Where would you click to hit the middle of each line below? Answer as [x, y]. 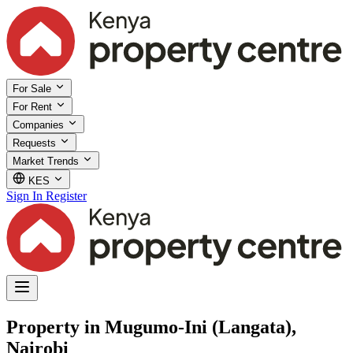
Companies [40, 124]
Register [66, 195]
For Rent [34, 106]
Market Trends [47, 161]
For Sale [33, 88]
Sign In [24, 195]
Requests [36, 143]
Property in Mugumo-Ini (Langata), [151, 327]
